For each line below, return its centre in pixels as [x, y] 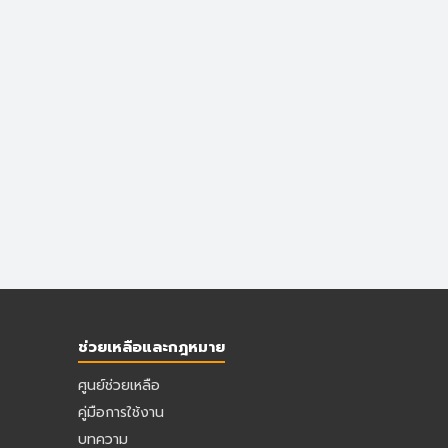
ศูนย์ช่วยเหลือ [119, 384]
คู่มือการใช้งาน [121, 411]
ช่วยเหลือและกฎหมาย [151, 346]
